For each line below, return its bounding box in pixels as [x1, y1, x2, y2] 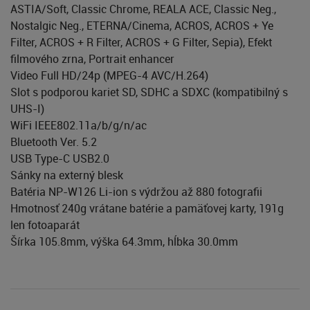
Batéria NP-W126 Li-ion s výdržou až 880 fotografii [10, 183, 262, 199]
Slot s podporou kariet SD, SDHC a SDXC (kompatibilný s [10, 84, 288, 100]
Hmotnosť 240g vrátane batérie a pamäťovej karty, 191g [10, 200, 284, 216]
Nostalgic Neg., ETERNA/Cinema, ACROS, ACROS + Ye [10, 17, 273, 33]
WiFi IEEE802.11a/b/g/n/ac [10, 117, 147, 133]
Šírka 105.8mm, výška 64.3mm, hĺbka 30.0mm [10, 233, 238, 249]
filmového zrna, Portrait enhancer [10, 51, 174, 66]
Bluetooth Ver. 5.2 [10, 134, 97, 149]
